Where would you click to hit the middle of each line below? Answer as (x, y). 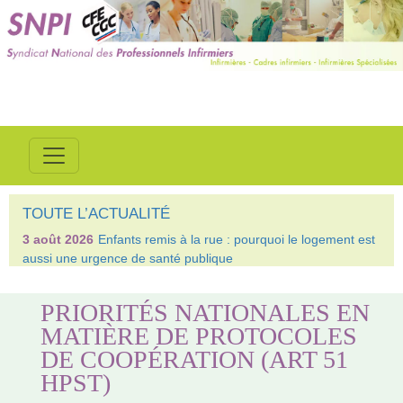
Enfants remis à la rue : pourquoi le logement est (237, 239)
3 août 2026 (58, 239)
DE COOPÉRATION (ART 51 (195, 359)
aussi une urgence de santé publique (128, 258)
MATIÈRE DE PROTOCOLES (199, 336)
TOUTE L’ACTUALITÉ (96, 214)
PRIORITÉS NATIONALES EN (206, 312)
